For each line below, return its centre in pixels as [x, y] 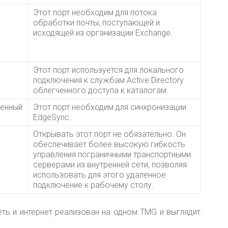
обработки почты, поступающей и [96, 23]
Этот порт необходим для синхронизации [110, 107]
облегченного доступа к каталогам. [101, 91]
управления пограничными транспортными [112, 155]
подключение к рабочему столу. [93, 185]
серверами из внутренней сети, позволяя [110, 165]
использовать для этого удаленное [99, 175]
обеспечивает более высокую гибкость [109, 145]
